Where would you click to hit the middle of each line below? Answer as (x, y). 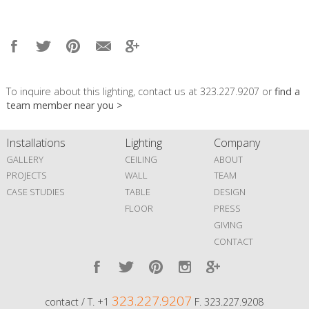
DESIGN (230, 192)
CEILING (141, 159)
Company (237, 142)
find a (287, 91)
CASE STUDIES (35, 192)
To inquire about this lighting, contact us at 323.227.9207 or (140, 91)
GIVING (228, 225)
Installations (36, 142)
